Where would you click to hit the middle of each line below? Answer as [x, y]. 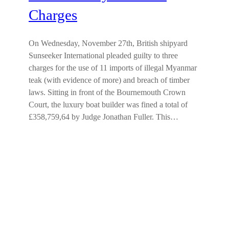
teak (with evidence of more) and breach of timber [109, 80]
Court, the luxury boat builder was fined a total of [108, 105]
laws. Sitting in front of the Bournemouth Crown [107, 93]
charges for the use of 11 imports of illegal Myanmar [113, 68]
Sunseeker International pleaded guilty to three [103, 56]
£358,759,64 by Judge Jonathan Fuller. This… [104, 117]
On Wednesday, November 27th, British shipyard [108, 43]
